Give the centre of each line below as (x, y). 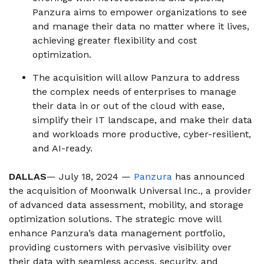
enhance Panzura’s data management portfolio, (117, 233)
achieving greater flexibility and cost (115, 40)
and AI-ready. (64, 148)
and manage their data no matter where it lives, (141, 26)
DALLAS (28, 176)
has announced (210, 176)
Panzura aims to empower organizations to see (140, 12)
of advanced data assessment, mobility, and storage (126, 205)
